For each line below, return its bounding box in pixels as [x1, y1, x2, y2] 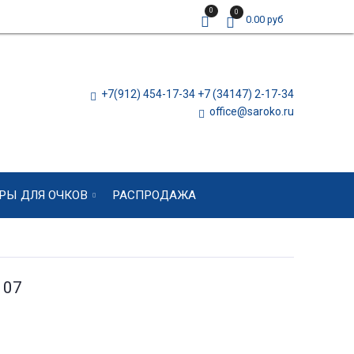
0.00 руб [246, 13, 283, 25]
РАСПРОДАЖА [112, 187, 196, 202]
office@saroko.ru [207, 104, 294, 118]
